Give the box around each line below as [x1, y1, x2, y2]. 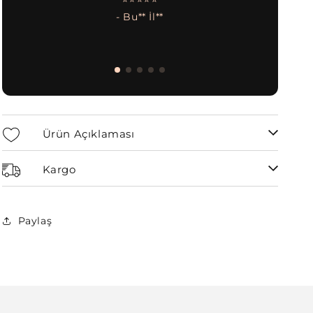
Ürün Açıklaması [42, 127, 135, 140]
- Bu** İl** [116, 10, 163, 23]
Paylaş [17, 214, 52, 227]
